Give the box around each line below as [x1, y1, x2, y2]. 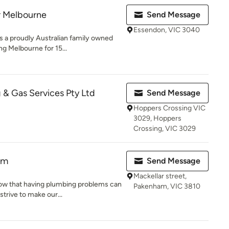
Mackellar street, [133, 172, 187, 180]
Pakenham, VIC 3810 [133, 182, 200, 191]
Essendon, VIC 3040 [133, 26, 200, 34]
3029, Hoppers [133, 114, 181, 123]
